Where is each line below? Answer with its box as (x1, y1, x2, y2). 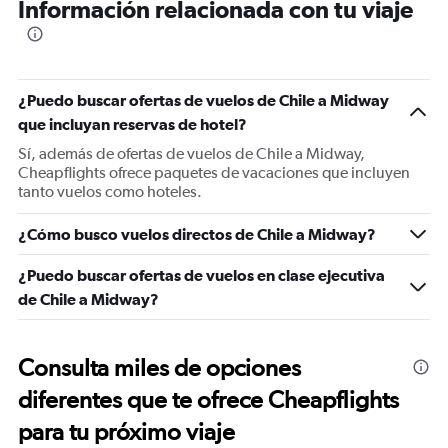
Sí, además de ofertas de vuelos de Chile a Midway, (18, 144, 365, 163)
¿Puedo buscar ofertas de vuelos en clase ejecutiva (18, 266, 385, 284)
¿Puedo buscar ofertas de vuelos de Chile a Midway (18, 91, 389, 109)
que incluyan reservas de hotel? (18, 115, 247, 133)
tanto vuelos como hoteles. (18, 182, 202, 201)
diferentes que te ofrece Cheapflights (18, 385, 399, 414)
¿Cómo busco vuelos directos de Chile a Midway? (18, 225, 376, 243)
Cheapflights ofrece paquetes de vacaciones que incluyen (18, 163, 410, 182)
